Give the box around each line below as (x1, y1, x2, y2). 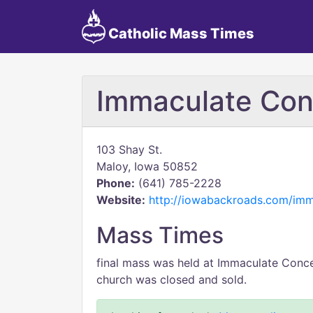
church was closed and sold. (96, 272, 247, 286)
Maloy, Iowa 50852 (96, 159, 198, 173)
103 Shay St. (96, 143, 162, 156)
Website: (96, 193, 145, 207)
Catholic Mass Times (105, 25, 254, 42)
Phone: (96, 176, 135, 190)
